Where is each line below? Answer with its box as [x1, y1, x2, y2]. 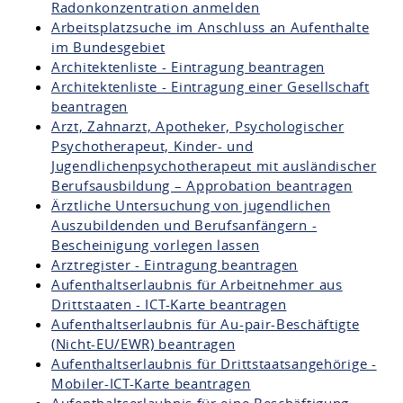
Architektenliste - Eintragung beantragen [51, 57, 325, 76]
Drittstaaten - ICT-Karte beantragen [51, 294, 287, 313]
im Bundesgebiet [51, 37, 166, 56]
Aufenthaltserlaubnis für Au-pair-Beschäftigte [51, 314, 360, 333]
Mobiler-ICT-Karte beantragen [51, 373, 251, 392]
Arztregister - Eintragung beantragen [51, 255, 299, 273]
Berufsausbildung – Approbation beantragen [51, 175, 353, 194]
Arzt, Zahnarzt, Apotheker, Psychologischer [51, 116, 345, 135]
